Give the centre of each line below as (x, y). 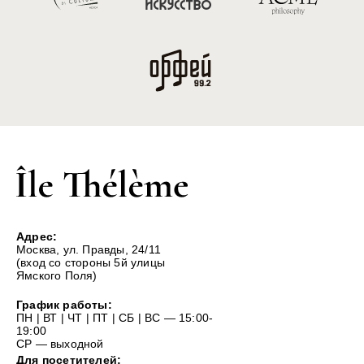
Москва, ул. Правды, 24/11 (89, 250)
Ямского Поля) (57, 276)
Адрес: (37, 237)
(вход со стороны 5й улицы (91, 263)
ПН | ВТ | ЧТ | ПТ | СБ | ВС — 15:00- (115, 318)
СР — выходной (60, 344)
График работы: (64, 305)
